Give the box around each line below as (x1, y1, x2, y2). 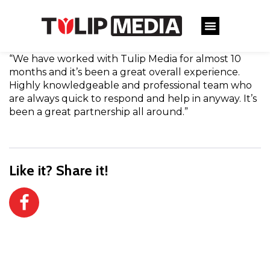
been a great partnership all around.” (9, 106, 188, 118)
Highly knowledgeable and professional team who (9, 80, 252, 91)
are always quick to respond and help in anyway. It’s (9, 93, 257, 104)
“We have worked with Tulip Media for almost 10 (9, 53, 241, 64)
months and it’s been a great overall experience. (9, 66, 240, 78)
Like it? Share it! (9, 162, 109, 180)
